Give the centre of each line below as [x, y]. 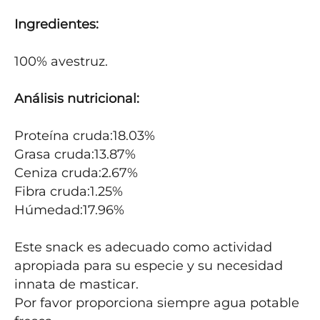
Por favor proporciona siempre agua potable [157, 303]
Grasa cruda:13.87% [75, 154]
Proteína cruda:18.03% [85, 136]
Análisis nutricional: [77, 99]
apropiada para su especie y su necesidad [149, 266]
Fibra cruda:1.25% [69, 191]
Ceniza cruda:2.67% [76, 173]
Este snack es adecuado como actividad [143, 247]
